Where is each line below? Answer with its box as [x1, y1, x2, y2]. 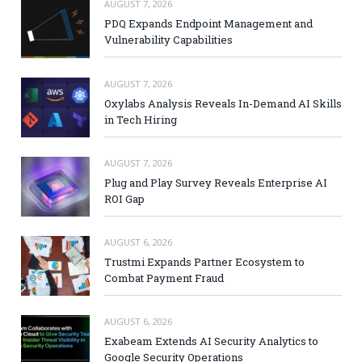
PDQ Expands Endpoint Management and [104, 16, 313, 32]
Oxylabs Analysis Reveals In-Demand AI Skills [104, 95, 342, 111]
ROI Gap [104, 191, 145, 206]
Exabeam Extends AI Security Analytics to [104, 334, 318, 349]
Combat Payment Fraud [104, 270, 224, 285]
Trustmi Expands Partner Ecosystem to [104, 254, 305, 269]
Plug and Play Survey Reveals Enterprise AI [104, 175, 327, 190]
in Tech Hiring [104, 112, 177, 127]
